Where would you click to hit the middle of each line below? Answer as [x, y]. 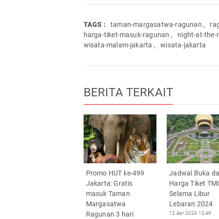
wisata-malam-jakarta [118, 45]
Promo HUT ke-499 [115, 173]
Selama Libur [190, 193]
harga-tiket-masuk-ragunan [126, 34]
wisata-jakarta [183, 45]
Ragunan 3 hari [110, 214]
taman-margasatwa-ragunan [156, 24]
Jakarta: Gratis [109, 183]
